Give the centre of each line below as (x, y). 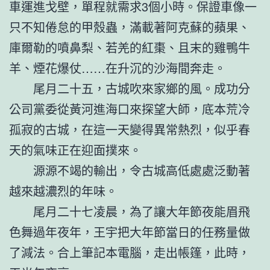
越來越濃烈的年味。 (63, 190)
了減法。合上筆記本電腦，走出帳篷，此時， (130, 252)
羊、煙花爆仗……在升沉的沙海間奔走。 (118, 67)
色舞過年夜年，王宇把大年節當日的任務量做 (130, 231)
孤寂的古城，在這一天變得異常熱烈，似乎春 (130, 129)
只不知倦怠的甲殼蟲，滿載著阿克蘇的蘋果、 (130, 27)
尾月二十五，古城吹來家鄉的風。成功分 (142, 88)
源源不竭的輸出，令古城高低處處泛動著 (142, 170)
